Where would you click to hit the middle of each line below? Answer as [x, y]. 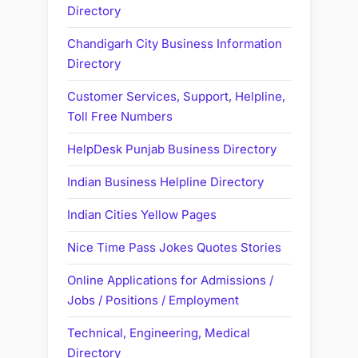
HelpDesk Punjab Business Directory [172, 149]
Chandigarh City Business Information [175, 44]
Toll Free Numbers [120, 117]
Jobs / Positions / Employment [153, 300]
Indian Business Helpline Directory [165, 182]
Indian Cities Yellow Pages [142, 215]
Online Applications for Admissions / [170, 280]
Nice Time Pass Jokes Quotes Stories [174, 248]
